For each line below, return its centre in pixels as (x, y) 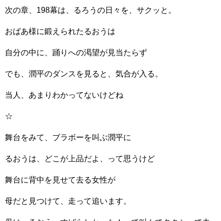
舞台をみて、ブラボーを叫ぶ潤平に (68, 137)
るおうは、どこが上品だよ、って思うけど (80, 159)
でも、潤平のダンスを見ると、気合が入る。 (84, 74)
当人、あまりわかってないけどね (64, 95)
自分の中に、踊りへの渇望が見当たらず (76, 53)
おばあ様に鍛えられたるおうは (60, 31)
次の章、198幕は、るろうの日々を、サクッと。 (91, 10)
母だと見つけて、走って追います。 (68, 201)
